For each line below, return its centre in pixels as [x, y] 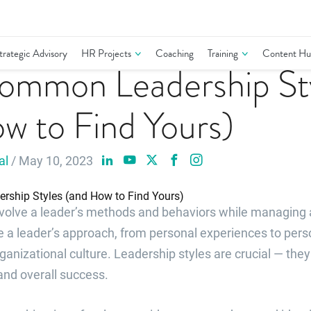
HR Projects [106, 53]
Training [223, 53]
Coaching [175, 53]
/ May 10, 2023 [52, 161]
